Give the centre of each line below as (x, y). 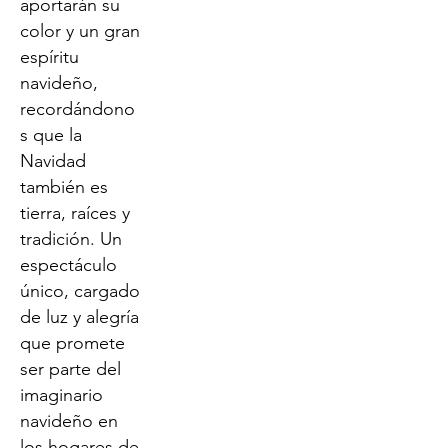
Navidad (53, 161)
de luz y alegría (79, 317)
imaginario (61, 395)
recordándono (77, 109)
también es (64, 187)
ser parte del (70, 369)
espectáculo (68, 265)
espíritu (49, 57)
